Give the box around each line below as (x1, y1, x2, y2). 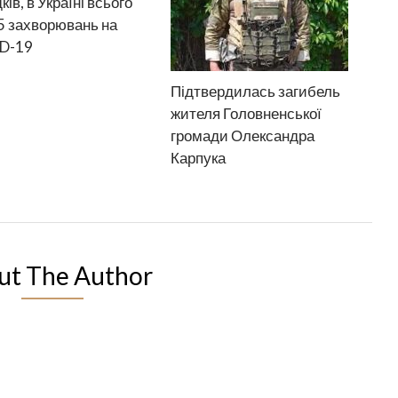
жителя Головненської (171, 104, 322, 123)
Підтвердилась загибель (171, 82, 341, 100)
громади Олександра (171, 126, 315, 145)
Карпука (171, 148, 227, 167)
